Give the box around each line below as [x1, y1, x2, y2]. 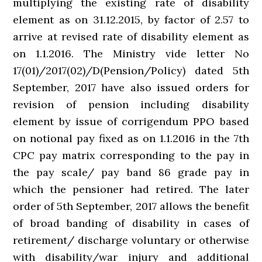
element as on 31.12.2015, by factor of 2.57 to [13, 13, 249, 27]
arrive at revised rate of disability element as [13, 30, 249, 44]
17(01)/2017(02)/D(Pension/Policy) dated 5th [13, 64, 249, 78]
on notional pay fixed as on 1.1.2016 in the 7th [13, 132, 249, 146]
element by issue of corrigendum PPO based [13, 115, 249, 129]
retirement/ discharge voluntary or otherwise [13, 233, 249, 247]
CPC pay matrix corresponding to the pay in [13, 149, 249, 163]
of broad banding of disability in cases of [13, 216, 249, 230]
